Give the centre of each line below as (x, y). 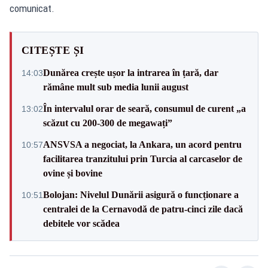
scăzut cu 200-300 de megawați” (108, 123)
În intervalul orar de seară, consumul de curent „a (144, 108)
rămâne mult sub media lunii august (116, 87)
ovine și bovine (73, 173)
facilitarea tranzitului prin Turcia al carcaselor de (143, 159)
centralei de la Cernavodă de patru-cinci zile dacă (143, 209)
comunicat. (32, 8)
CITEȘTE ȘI (53, 50)
